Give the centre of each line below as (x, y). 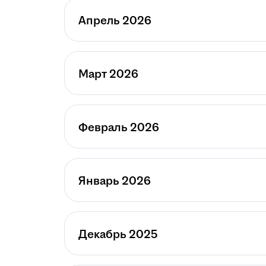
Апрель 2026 (115, 21)
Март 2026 (108, 74)
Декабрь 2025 (118, 235)
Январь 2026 (115, 181)
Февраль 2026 (119, 128)
